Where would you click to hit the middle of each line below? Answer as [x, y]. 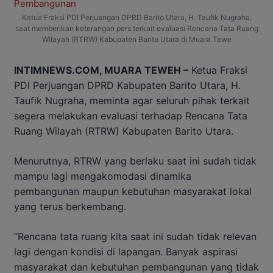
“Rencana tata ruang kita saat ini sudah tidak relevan [135, 237]
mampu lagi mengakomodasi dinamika [103, 176]
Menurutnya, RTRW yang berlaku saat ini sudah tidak [135, 161]
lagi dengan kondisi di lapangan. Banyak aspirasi [126, 252]
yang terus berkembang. [70, 207]
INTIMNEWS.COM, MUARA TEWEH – [101, 70]
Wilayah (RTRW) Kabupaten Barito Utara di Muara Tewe [136, 40]
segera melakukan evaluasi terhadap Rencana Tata [131, 116]
